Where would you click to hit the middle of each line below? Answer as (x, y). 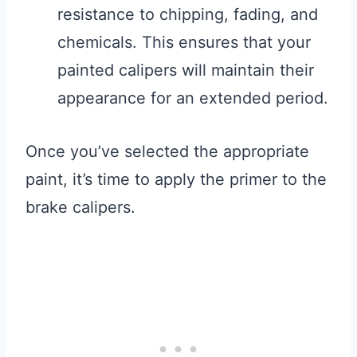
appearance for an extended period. (193, 98)
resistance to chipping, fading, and (188, 15)
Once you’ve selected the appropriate (167, 152)
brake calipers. (80, 208)
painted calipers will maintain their (186, 71)
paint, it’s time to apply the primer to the (176, 180)
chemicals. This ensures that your (184, 43)
